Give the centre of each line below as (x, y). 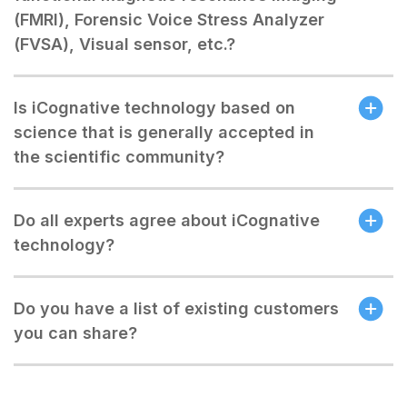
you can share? (75, 333)
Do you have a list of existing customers (176, 308)
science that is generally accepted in (164, 132)
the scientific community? (119, 157)
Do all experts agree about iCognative (167, 220)
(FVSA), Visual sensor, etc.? (124, 44)
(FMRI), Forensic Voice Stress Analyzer (169, 20)
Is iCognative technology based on (154, 108)
